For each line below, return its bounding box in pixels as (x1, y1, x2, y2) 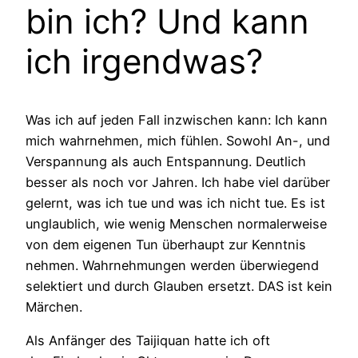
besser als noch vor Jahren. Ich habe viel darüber (26, 173, 330, 190)
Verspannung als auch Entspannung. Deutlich (26, 153, 306, 169)
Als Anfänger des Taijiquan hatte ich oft (26, 332, 270, 349)
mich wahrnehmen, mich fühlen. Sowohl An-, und (26, 132, 330, 149)
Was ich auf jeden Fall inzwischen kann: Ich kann (26, 111, 328, 128)
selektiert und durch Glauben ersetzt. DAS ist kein (26, 277, 332, 294)
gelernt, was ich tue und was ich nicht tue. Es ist (26, 194, 325, 211)
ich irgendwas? (26, 41, 263, 82)
